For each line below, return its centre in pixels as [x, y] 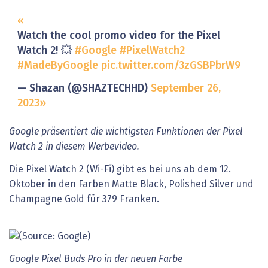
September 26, [185, 88]
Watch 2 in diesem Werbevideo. [74, 147]
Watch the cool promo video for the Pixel [118, 36]
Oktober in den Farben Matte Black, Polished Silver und [131, 184]
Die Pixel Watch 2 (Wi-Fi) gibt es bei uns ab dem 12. [120, 169]
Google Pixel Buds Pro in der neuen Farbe [96, 259]
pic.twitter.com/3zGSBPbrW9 [170, 66]
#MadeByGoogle [57, 66]
